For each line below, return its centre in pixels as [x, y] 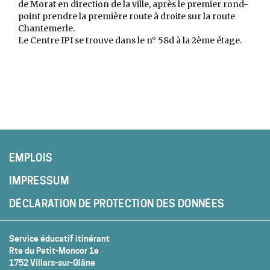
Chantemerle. [46, 28]
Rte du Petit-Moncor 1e [54, 250]
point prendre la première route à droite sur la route [127, 16]
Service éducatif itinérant [59, 238]
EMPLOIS [31, 158]
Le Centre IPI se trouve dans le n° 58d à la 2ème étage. [130, 40]
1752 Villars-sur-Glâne [52, 262]
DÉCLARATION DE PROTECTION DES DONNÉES [117, 204]
